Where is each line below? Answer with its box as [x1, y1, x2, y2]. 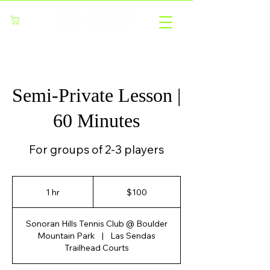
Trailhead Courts [64, 242, 129, 253]
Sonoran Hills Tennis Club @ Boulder [25, 218, 168, 229]
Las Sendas [110, 230, 155, 241]
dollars [93, 190, 111, 196]
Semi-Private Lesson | [12, 84, 181, 106]
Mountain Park [37, 230, 95, 241]
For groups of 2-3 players [29, 142, 164, 157]
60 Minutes [53, 110, 140, 131]
